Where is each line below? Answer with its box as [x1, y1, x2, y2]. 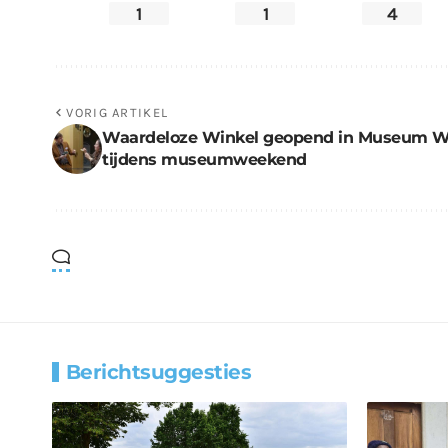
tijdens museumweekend [102, 149, 307, 169]
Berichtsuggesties [66, 359, 252, 384]
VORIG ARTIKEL [66, 104, 169, 120]
